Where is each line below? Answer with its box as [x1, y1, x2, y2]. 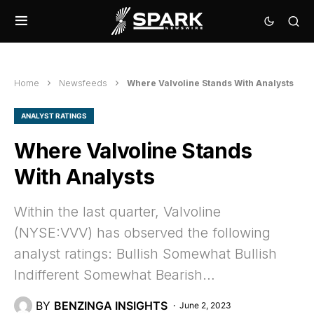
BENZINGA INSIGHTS [54, 299, 168, 313]
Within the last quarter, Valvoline [14, 203, 221, 220]
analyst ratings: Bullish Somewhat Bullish [14, 245, 277, 262]
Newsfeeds [59, 78, 107, 88]
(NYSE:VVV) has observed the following [14, 224, 271, 241]
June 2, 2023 [179, 300, 231, 310]
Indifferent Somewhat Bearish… [14, 266, 215, 283]
